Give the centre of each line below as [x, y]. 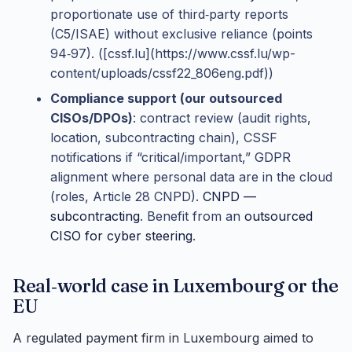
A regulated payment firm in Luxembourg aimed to [163, 338]
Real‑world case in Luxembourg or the [176, 285]
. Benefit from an [192, 216]
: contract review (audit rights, [222, 117]
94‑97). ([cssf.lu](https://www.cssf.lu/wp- [173, 54]
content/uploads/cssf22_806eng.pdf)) [162, 73]
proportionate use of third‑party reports [169, 15]
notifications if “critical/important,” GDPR [170, 157]
